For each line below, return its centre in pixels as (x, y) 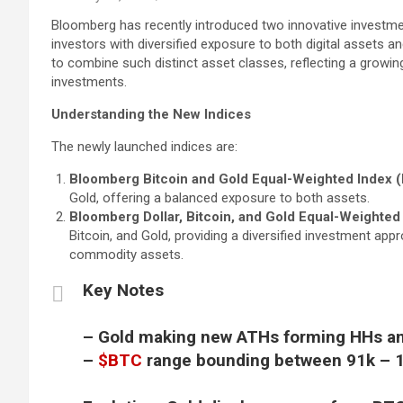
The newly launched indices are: (144, 147)
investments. (89, 82)
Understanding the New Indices (151, 114)
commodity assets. (126, 255)
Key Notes (123, 290)
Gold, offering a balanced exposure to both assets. (219, 198)
